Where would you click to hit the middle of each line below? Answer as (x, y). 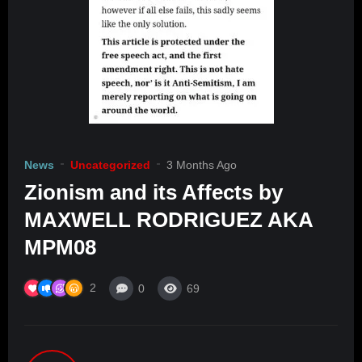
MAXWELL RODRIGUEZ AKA (168, 220)
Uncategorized (110, 165)
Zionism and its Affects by (154, 193)
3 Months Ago (202, 165)
